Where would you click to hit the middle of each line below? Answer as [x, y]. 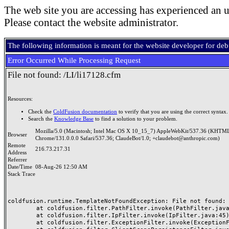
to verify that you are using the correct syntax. [173, 111]
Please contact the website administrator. [91, 22]
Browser [19, 135]
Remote [17, 145]
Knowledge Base [74, 119]
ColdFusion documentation [85, 111]
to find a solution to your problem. [135, 119]
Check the [41, 111]
